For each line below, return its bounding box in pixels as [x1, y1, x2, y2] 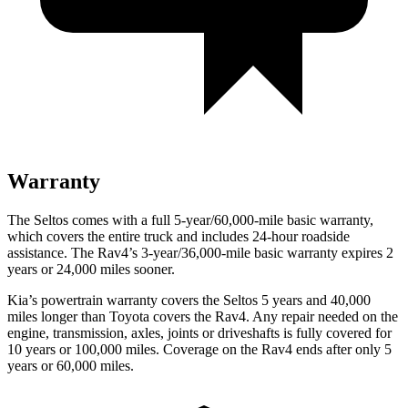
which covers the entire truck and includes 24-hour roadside [7, 228, 350, 244]
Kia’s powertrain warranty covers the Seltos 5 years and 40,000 [7, 291, 371, 308]
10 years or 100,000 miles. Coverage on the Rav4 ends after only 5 [7, 341, 392, 357]
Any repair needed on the [250, 308, 398, 324]
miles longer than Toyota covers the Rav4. [7, 308, 250, 324]
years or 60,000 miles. [7, 357, 134, 373]
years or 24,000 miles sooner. [7, 260, 175, 277]
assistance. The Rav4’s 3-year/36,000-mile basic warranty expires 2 [7, 244, 393, 260]
